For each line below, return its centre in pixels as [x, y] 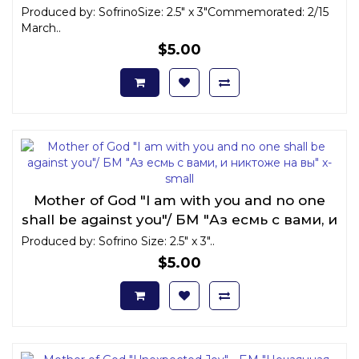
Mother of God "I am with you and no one [179, 200]
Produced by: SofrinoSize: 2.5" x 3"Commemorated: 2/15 [175, 12]
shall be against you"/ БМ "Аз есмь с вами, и [179, 219]
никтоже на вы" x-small [179, 238]
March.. [41, 28]
